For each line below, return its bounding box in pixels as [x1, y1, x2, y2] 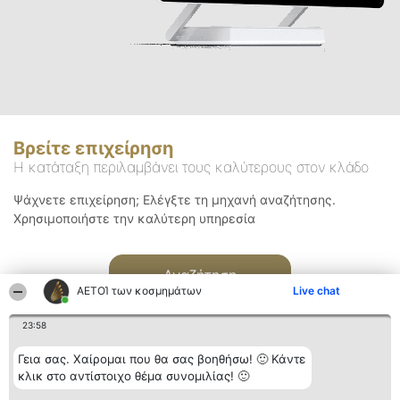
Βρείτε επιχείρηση [13, 137, 173, 160]
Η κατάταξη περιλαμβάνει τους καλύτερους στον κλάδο [13, 158, 369, 177]
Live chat [293, 284, 340, 297]
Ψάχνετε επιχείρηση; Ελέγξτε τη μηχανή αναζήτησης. [13, 192, 336, 208]
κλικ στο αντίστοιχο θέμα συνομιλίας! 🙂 [18, 369, 249, 383]
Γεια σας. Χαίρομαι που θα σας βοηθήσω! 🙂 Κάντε [18, 352, 305, 366]
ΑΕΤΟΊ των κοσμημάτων [77, 284, 203, 297]
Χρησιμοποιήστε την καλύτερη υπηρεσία [13, 211, 255, 227]
